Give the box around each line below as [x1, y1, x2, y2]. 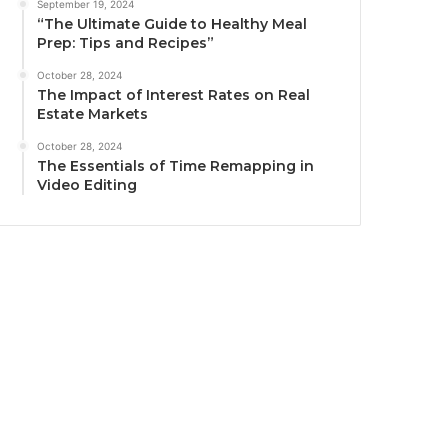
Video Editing [37, 176, 138, 195]
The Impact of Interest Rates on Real [37, 86, 311, 105]
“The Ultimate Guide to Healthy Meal [37, 15, 308, 34]
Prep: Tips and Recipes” [37, 34, 215, 53]
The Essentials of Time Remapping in [37, 157, 315, 176]
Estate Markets [37, 105, 149, 124]
